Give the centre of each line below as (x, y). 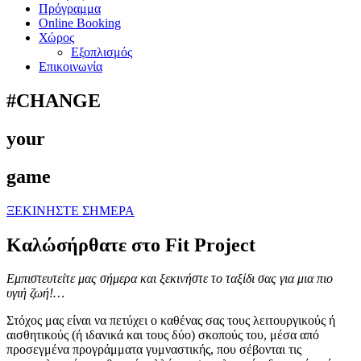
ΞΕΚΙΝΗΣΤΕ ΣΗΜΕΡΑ (71, 210)
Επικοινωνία (71, 66)
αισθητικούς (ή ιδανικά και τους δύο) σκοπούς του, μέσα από (163, 335)
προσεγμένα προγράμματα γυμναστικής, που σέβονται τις (154, 350)
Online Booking (80, 23)
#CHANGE (54, 100)
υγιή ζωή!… (35, 293)
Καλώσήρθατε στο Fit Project (131, 245)
